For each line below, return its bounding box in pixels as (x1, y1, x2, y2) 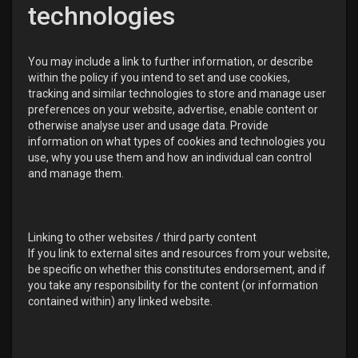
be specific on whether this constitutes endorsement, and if (28, 263, 326, 276)
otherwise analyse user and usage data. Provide (28, 119, 268, 132)
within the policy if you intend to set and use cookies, (28, 71, 290, 84)
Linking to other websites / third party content (28, 231, 257, 244)
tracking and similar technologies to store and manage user (28, 87, 326, 100)
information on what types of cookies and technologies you (28, 135, 325, 148)
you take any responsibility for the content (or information (28, 279, 318, 292)
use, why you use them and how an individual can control (28, 151, 312, 164)
